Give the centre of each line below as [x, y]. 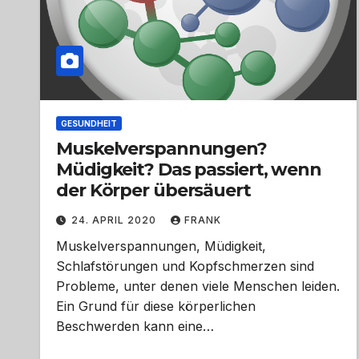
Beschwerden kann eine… [135, 326]
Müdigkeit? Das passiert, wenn [189, 169]
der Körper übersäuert [153, 190]
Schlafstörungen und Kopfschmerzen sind [185, 266]
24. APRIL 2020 [115, 220]
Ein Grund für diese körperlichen [156, 306]
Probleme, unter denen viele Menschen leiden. [198, 286]
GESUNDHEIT [89, 123]
